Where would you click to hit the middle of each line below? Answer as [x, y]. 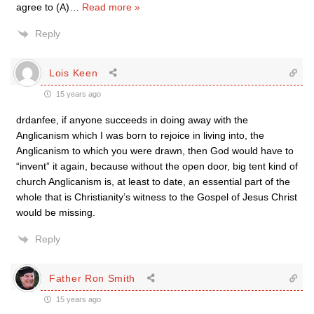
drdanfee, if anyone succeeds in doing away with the [132, 120]
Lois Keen [74, 73]
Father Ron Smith [93, 278]
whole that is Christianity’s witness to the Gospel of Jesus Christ [157, 197]
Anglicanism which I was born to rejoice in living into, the [140, 135]
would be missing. [56, 212]
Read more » [111, 7]
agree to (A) [43, 7]
